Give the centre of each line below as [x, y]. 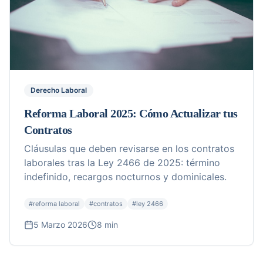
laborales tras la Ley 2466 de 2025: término [122, 163]
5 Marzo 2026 [60, 225]
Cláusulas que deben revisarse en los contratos [129, 149]
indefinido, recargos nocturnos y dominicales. [125, 177]
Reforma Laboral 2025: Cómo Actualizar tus [131, 113]
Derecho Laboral [59, 90]
